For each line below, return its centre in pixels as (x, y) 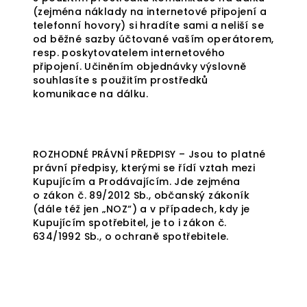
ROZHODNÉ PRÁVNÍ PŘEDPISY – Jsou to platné (149, 154)
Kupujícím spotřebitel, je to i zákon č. (130, 223)
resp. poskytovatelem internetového (129, 53)
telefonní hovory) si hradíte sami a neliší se (148, 25)
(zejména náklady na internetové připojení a (150, 12)
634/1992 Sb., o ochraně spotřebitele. (131, 236)
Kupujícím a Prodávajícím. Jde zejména (137, 182)
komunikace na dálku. (90, 94)
